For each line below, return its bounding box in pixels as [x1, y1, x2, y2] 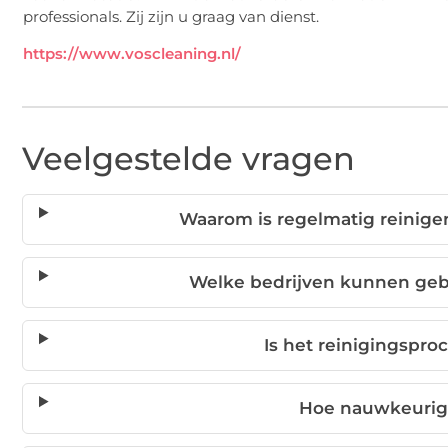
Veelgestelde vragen [22, 139, 355, 178]
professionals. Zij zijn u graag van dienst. [23, 6, 319, 26]
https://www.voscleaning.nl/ [23, 44, 241, 63]
